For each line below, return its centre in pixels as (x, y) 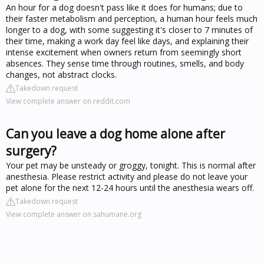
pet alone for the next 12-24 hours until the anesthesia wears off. (130, 187)
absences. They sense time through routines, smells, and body (125, 63)
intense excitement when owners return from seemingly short (124, 52)
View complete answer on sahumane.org (74, 214)
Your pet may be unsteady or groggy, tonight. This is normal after (131, 165)
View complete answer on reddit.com (68, 101)
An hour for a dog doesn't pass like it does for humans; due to (124, 7)
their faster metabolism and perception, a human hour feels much (132, 18)
